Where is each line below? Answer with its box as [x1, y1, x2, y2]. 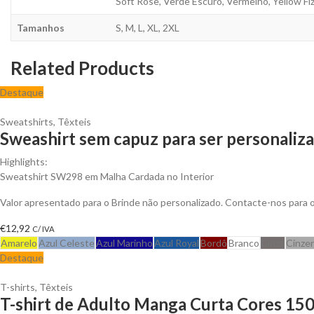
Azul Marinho [96, 236, 153, 249]
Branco [228, 236, 259, 249]
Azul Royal [154, 236, 199, 249]
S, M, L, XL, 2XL [116, 21, 179, 34]
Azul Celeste [39, 236, 95, 249]
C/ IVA [32, 224, 55, 233]
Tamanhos [17, 21, 64, 34]
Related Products [11, 56, 154, 79]
